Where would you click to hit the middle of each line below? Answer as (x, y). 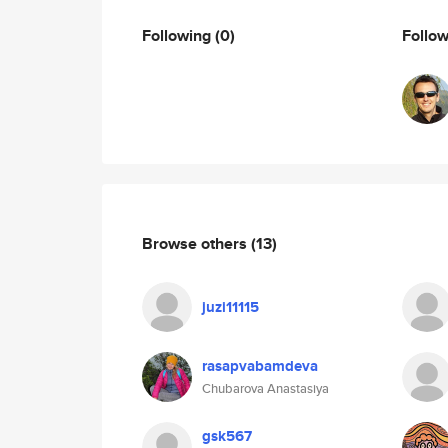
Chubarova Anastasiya (265, 388)
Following (178, 35)
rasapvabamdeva (260, 366)
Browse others (196, 243)
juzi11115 (230, 307)
